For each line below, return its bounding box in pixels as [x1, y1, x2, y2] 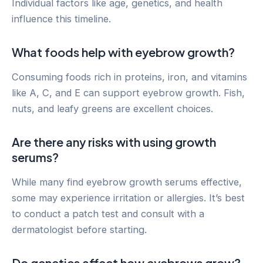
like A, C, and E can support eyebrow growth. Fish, [12, 86, 245, 99]
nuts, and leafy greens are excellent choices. [12, 102, 213, 114]
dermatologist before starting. [12, 223, 147, 235]
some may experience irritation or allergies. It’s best [12, 191, 245, 204]
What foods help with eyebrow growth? [12, 44, 235, 59]
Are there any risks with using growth [12, 134, 216, 149]
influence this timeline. [12, 12, 111, 25]
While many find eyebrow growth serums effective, [12, 176, 242, 188]
